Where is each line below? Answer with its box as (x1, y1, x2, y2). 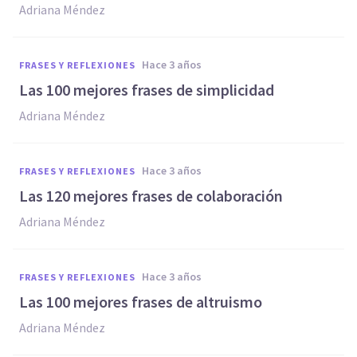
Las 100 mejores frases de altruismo (19, 292, 262, 312)
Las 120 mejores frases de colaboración (19, 186, 283, 206)
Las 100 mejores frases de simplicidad (19, 80, 274, 100)
